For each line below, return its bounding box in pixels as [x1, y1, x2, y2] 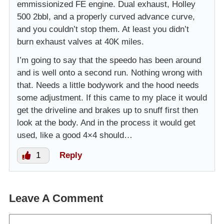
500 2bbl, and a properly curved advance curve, [17, 12, 195, 22]
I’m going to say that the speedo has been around [17, 55, 201, 65]
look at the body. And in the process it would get [17, 118, 195, 128]
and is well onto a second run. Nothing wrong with [17, 68, 202, 78]
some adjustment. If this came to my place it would [17, 93, 207, 103]
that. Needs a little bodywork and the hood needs [17, 80, 199, 90]
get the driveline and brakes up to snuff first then [17, 105, 198, 115]
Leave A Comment [9, 192, 103, 205]
